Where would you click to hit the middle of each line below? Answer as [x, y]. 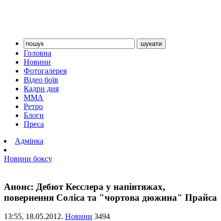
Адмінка [29, 141]
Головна [37, 53]
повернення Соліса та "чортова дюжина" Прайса [110, 197]
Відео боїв [41, 80]
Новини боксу [28, 159]
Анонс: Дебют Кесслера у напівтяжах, [85, 186]
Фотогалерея [45, 71]
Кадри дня [41, 89]
